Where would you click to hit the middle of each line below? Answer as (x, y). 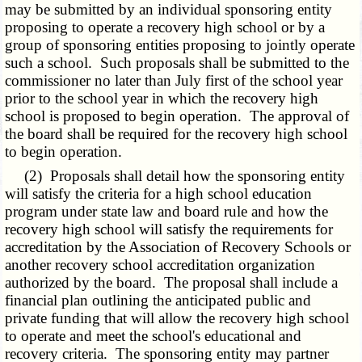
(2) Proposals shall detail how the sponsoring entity (175, 176)
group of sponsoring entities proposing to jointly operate (180, 45)
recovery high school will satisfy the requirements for (169, 229)
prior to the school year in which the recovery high (162, 99)
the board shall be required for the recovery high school (177, 134)
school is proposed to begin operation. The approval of (177, 116)
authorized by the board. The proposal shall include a (172, 283)
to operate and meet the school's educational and (154, 336)
